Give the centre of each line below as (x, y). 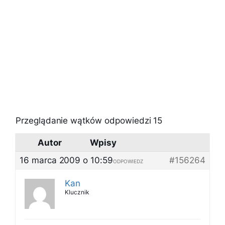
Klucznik (77, 192)
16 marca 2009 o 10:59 (66, 160)
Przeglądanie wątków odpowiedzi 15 (89, 121)
